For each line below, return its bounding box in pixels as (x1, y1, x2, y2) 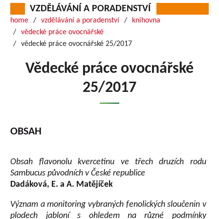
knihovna (132, 17, 161, 24)
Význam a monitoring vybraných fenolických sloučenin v (10, 200, 206, 209)
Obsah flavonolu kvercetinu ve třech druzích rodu (10, 157, 206, 167)
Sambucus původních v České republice (10, 169, 146, 178)
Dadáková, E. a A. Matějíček (10, 180, 113, 189)
